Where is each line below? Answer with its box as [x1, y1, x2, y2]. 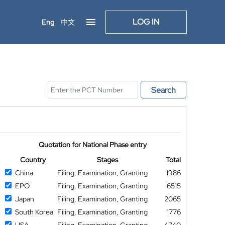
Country [20, 155, 46, 164]
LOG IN [133, 17, 160, 27]
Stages [97, 155, 119, 164]
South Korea [15, 207, 53, 216]
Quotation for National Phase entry [39, 140, 147, 149]
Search [151, 85, 176, 95]
